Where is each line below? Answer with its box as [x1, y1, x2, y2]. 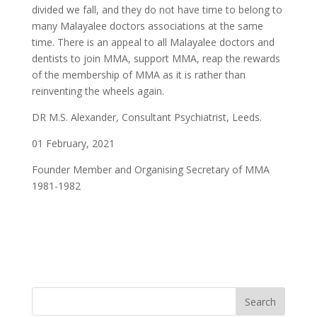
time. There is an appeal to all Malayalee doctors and [31, 35, 275, 50]
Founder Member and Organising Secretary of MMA [31, 163, 270, 177]
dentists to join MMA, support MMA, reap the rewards [31, 52, 280, 66]
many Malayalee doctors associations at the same [31, 19, 263, 33]
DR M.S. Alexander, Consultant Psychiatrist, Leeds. [31, 110, 262, 125]
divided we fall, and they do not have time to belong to [31, 3, 282, 17]
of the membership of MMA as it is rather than [31, 68, 246, 82]
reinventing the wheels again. [31, 84, 164, 98]
